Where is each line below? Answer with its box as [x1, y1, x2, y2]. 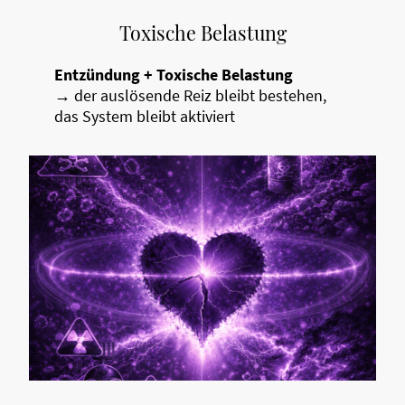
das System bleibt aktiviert [54, 106, 235, 127]
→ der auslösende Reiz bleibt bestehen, [54, 85, 326, 107]
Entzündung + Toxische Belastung [54, 64, 293, 86]
